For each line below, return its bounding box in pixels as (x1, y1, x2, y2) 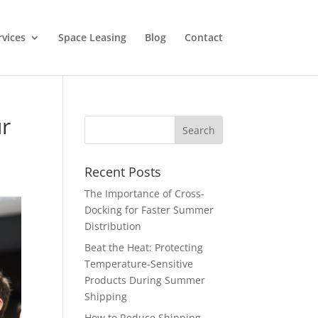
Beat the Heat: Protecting (84, 241, 204, 254)
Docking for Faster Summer (84, 203, 214, 216)
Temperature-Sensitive (84, 257, 194, 270)
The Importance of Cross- (84, 187, 205, 200)
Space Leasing (57, 31, 126, 44)
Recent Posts (84, 163, 162, 180)
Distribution (84, 219, 142, 233)
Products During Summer (84, 273, 206, 287)
